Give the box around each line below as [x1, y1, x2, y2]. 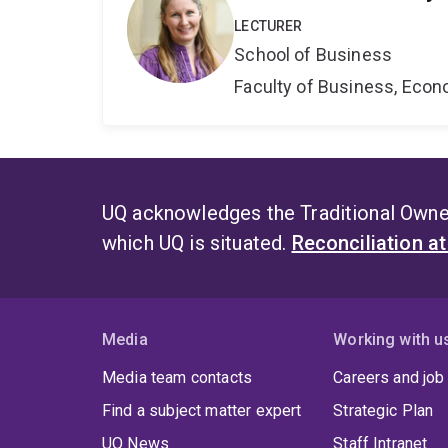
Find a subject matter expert [102, 401, 302, 421]
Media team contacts [102, 368, 253, 388]
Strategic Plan [333, 401, 434, 421]
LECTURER [234, 18, 303, 35]
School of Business [234, 44, 393, 66]
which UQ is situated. [102, 231, 292, 256]
